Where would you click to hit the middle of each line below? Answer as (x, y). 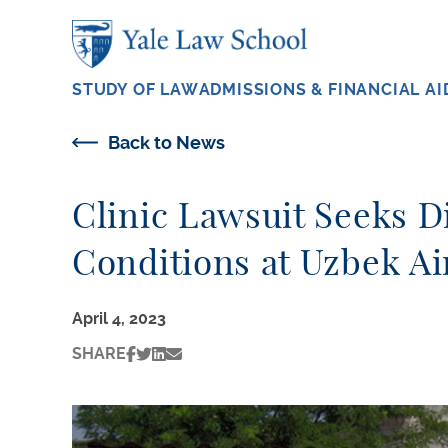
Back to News (166, 143)
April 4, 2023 (119, 319)
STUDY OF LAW (135, 89)
